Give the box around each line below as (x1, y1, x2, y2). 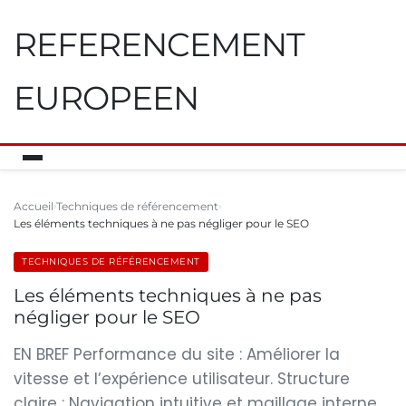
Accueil (14, 199, 53, 213)
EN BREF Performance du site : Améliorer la (14, 343, 340, 365)
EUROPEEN (14, 78, 198, 118)
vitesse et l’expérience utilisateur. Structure (14, 368, 350, 390)
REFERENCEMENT (14, 24, 304, 64)
